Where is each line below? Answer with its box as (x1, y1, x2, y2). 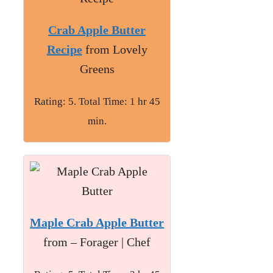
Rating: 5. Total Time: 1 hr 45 (34, 96, 160, 108)
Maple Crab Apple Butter (30, 216, 165, 230)
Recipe (46, 43, 82, 57)
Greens (79, 62, 115, 76)
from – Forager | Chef (43, 235, 151, 249)
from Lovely (82, 43, 147, 57)
